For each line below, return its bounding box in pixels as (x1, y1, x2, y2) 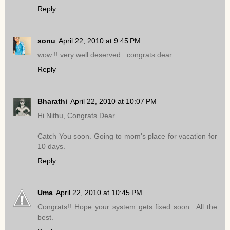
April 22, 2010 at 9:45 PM (59, 36, 141, 45)
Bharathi (37, 97, 67, 106)
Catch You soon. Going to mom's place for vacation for (37, 132, 217, 141)
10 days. (37, 142, 65, 151)
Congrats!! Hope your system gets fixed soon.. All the (37, 203, 217, 212)
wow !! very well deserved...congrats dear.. (37, 51, 176, 60)
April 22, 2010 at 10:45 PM (56, 188, 142, 197)
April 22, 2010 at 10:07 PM (70, 97, 157, 106)
